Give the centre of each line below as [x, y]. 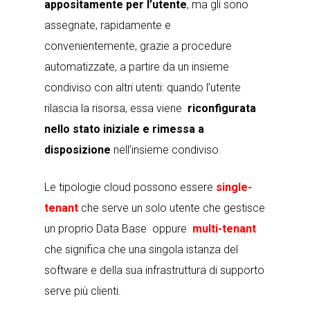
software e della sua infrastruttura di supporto [154, 270]
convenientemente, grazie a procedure [138, 46]
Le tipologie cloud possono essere [129, 187]
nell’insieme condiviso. [166, 150]
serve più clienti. [83, 291]
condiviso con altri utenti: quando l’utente [143, 88]
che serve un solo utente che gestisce [172, 208]
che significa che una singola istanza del [141, 249]
